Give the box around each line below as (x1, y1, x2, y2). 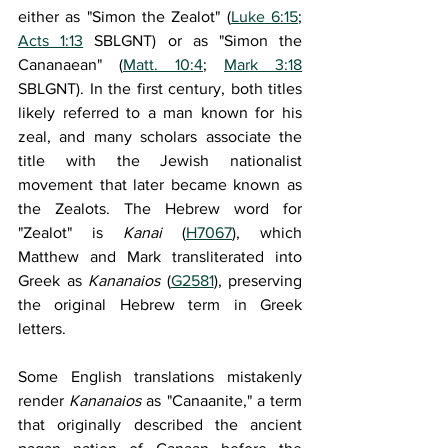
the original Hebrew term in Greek (18, 296, 302, 313)
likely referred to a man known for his (18, 104, 302, 121)
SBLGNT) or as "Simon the (83, 32, 303, 49)
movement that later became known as (18, 176, 302, 193)
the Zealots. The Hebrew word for (18, 200, 302, 217)
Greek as (18, 272, 88, 289)
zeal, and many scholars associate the (18, 128, 302, 145)
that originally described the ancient (18, 416, 302, 433)
